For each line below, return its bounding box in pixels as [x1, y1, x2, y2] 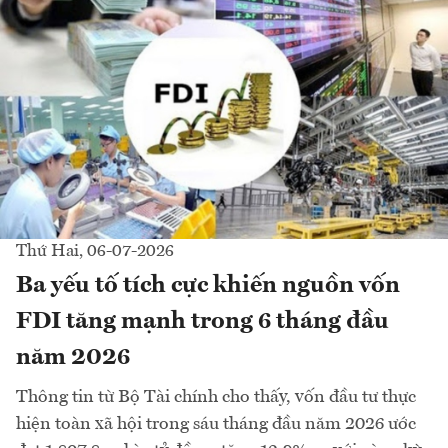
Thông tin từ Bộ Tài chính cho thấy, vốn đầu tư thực [16, 387, 416, 406]
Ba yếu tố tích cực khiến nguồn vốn [16, 273, 400, 298]
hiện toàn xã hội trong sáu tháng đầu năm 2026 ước [16, 414, 416, 433]
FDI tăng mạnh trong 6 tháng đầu [16, 309, 389, 334]
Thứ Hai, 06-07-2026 [16, 242, 174, 260]
